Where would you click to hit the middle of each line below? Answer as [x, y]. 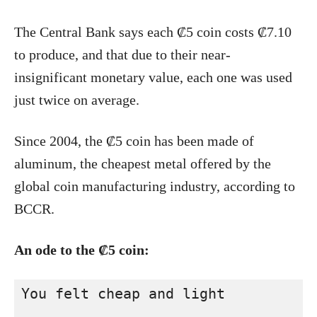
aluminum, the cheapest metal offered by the [143, 163]
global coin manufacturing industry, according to [155, 186]
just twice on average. [77, 100]
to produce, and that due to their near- [122, 54]
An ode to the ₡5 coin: [82, 250]
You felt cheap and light [123, 294]
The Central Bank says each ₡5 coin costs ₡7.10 [153, 32]
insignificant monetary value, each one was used [153, 77]
